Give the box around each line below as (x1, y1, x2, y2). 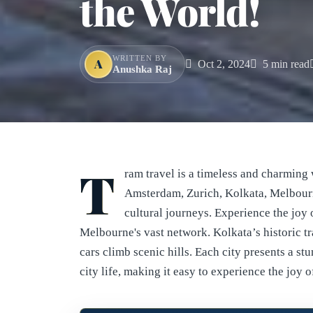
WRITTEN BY (112, 53, 167, 62)
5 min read (260, 57, 310, 70)
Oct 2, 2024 (195, 57, 250, 70)
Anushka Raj (112, 62, 172, 75)
